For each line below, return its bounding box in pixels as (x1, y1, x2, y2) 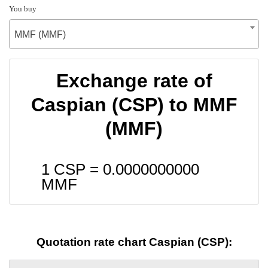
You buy (9, 4, 36, 13)
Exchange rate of (56, 69, 212, 92)
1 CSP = (41, 160, 103, 178)
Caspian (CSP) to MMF (31, 93, 237, 115)
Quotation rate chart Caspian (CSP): (36, 236, 232, 249)
